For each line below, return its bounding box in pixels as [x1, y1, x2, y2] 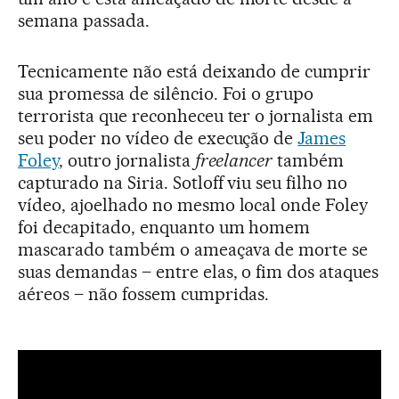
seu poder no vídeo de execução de [18, 126, 298, 149]
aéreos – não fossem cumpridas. [18, 282, 270, 305]
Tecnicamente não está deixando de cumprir [18, 60, 371, 82]
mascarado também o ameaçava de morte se [18, 238, 369, 260]
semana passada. [18, 9, 150, 31]
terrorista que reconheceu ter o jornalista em [18, 104, 374, 126]
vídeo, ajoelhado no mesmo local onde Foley [18, 193, 369, 216]
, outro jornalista [58, 149, 195, 171]
